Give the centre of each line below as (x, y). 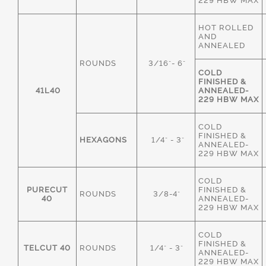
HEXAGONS (103, 140)
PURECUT (47, 190)
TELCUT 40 (47, 248)
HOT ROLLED (226, 28)
